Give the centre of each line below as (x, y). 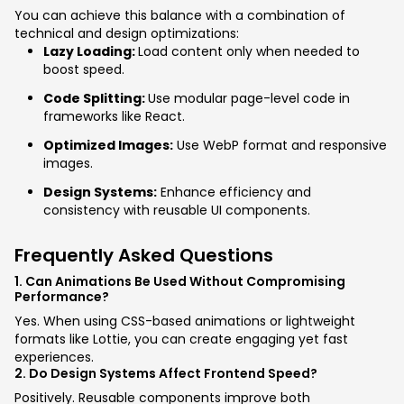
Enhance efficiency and (234, 192)
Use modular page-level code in (249, 98)
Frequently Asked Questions (144, 255)
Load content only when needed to (249, 51)
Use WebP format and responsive (280, 145)
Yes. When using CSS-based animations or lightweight (185, 321)
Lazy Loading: (91, 51)
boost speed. (84, 69)
